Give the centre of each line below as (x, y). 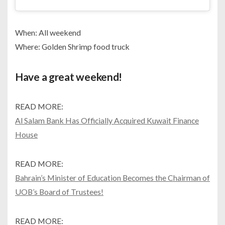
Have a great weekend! (69, 76)
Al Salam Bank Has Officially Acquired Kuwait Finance (107, 120)
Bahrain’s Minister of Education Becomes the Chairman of (113, 177)
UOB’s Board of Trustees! (59, 191)
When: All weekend (48, 32)
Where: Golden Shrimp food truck (72, 46)
